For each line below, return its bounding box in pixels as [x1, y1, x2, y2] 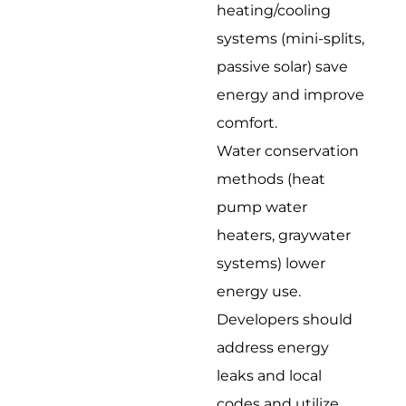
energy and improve [217, 85, 365, 103]
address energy [217, 338, 330, 356]
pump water [217, 198, 308, 216]
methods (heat [217, 169, 326, 188]
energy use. [217, 282, 302, 300]
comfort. [217, 113, 278, 131]
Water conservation [217, 141, 360, 159]
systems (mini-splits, [217, 29, 365, 47]
